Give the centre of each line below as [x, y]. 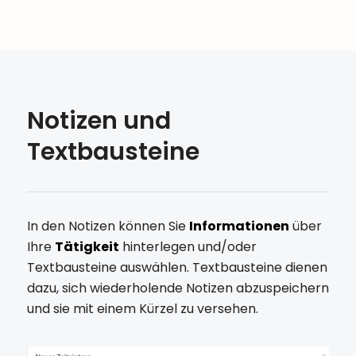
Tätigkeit [87, 246]
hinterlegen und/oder [188, 246]
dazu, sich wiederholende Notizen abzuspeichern [178, 288]
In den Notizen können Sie [108, 226]
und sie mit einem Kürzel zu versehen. [142, 308]
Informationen [239, 226]
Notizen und [99, 120]
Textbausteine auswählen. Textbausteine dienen [177, 267]
